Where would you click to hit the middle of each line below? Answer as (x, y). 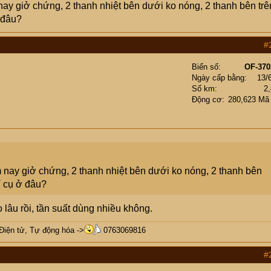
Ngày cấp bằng (218, 78)
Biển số (205, 67)
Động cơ (207, 100)
